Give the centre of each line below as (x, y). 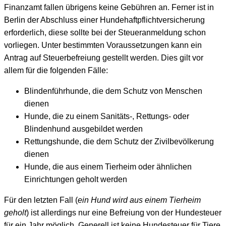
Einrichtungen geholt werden (76, 180)
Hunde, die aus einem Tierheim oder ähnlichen (108, 167)
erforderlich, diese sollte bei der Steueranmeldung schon (105, 33)
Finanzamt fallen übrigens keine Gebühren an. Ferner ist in (109, 8)
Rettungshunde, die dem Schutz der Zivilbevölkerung (119, 142)
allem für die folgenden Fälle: (56, 71)
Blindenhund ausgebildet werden (83, 129)
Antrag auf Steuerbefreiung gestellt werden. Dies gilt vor (104, 58)
